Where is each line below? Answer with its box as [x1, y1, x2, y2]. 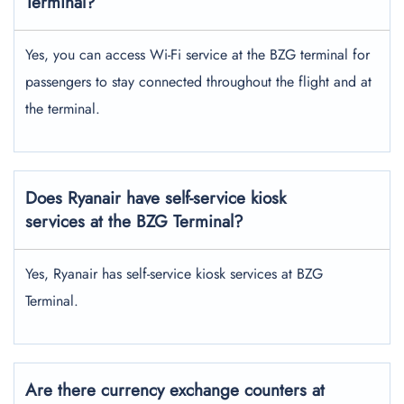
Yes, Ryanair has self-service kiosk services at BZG [25, 263, 323, 284]
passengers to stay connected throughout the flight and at [25, 71, 372, 92]
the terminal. [25, 98, 100, 119]
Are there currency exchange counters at [25, 378, 325, 402]
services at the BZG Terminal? [25, 209, 243, 234]
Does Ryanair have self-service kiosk [25, 186, 286, 210]
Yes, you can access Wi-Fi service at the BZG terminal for [25, 44, 370, 65]
